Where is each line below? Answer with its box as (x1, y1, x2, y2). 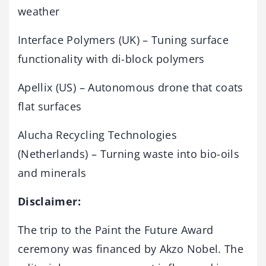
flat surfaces (18, 99, 82, 113)
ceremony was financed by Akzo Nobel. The (18, 241, 244, 256)
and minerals (18, 165, 87, 180)
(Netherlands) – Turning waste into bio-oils (18, 146, 240, 161)
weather (18, 4, 60, 18)
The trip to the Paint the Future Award (18, 222, 214, 237)
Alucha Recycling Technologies (18, 127, 178, 142)
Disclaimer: (18, 194, 81, 208)
